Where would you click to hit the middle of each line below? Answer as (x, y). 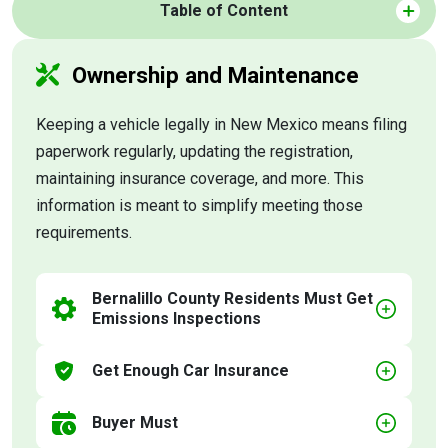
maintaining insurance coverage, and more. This (200, 178)
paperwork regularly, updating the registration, (194, 151)
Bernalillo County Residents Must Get (232, 299)
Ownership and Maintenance (215, 75)
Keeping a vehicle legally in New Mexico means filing (221, 124)
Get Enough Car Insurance (190, 371)
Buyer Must (135, 423)
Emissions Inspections (176, 319)
